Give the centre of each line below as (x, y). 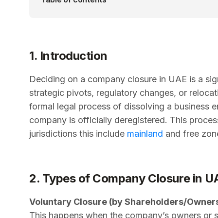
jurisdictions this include (78, 133)
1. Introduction (68, 55)
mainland (145, 133)
